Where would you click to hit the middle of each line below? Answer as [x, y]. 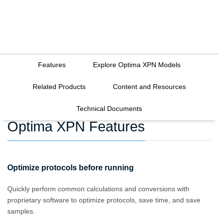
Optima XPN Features [76, 127]
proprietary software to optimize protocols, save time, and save [104, 200]
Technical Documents [109, 109]
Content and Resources [149, 87]
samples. [21, 211]
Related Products [59, 87]
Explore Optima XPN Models [136, 65]
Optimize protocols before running [71, 168]
